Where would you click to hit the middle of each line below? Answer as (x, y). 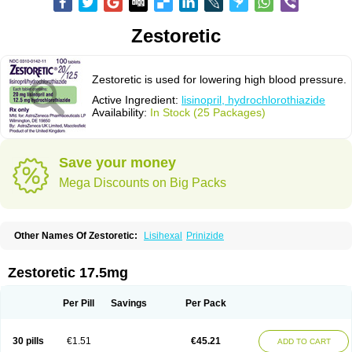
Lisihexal (163, 236)
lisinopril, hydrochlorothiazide (253, 100)
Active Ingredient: (137, 100)
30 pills (28, 341)
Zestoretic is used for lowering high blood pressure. (219, 79)
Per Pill (79, 303)
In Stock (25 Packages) (208, 112)
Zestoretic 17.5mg (68, 273)
